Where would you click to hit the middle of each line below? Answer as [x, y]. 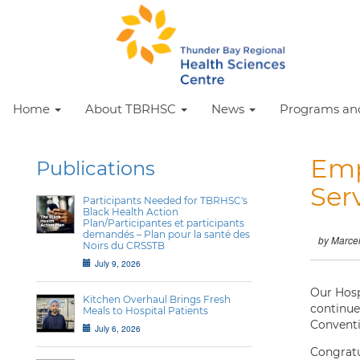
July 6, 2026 [118, 328]
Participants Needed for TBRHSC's [165, 200]
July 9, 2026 [118, 263]
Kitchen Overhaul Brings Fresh [157, 299]
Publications [96, 168]
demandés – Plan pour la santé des [166, 234]
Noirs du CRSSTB [124, 245]
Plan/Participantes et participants [164, 223]
